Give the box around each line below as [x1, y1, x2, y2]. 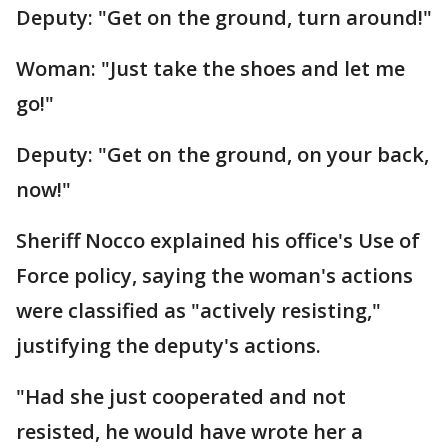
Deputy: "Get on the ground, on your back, [16, 141, 429, 168]
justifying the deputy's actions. [16, 332, 326, 359]
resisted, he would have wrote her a [16, 418, 363, 445]
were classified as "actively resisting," [16, 297, 381, 324]
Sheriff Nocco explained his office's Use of [16, 227, 420, 254]
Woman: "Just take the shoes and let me [16, 55, 405, 82]
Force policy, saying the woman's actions [16, 262, 413, 289]
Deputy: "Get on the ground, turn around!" [16, 4, 432, 31]
